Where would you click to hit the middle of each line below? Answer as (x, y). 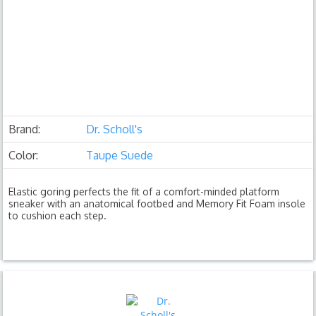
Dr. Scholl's (115, 129)
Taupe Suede (120, 155)
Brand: (25, 129)
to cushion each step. (58, 215)
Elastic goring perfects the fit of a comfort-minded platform (144, 191)
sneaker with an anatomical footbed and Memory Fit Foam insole (157, 203)
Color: (24, 155)
